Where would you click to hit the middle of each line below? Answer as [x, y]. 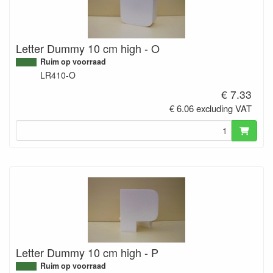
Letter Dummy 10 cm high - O [88, 48]
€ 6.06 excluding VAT [211, 108]
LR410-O [58, 75]
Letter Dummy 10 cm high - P [87, 252]
